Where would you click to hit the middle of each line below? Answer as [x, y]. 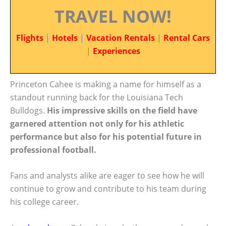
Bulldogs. [29, 110]
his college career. [44, 202]
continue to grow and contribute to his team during [108, 189]
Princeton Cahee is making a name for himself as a [106, 84]
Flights [30, 38]
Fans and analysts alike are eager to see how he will [107, 176]
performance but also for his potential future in [106, 136]
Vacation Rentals [121, 38]
